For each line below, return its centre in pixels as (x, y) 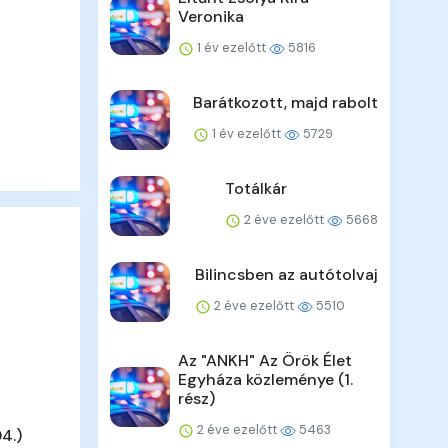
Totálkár (255, 189)
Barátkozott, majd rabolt (285, 103)
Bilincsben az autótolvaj (286, 275)
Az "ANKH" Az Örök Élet (265, 361)
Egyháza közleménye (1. (266, 380)
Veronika (211, 17)
